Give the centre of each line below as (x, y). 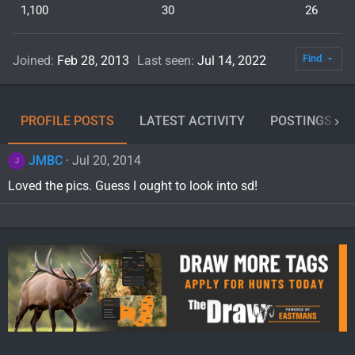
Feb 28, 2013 (93, 60)
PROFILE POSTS (67, 120)
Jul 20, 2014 (107, 160)
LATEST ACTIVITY (192, 120)
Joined (32, 60)
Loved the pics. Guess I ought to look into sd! (133, 186)
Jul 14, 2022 (232, 60)
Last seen (164, 60)
